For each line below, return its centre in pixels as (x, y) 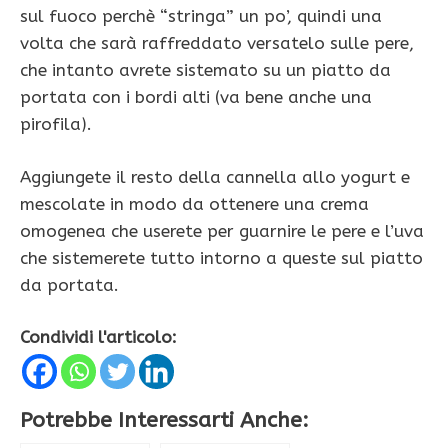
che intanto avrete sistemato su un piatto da (205, 70)
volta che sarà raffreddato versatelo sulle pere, (217, 43)
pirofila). (56, 124)
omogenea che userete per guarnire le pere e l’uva (222, 230)
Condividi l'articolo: (98, 337)
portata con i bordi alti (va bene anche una (196, 97)
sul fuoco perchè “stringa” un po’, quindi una (201, 16)
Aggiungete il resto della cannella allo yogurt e (215, 176)
